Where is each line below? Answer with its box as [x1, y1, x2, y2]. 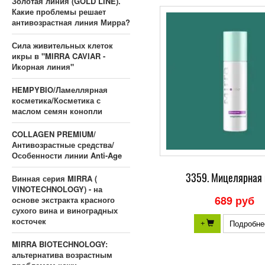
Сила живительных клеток [12, 40, 113, 51]
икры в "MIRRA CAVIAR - [12, 50, 105, 62]
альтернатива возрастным [12, 249, 112, 260]
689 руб [215, 192, 255, 208]
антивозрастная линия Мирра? [12, 17, 130, 28]
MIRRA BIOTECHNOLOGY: [12, 238, 108, 250]
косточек [12, 215, 46, 227]
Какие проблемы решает [12, 6, 106, 17]
